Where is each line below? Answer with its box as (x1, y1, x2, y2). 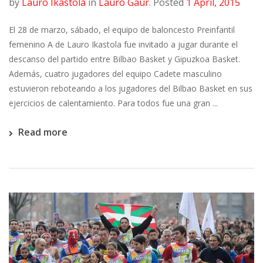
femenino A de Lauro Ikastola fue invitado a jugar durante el (9, 39, 238, 50)
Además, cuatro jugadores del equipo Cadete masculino (9, 68, 222, 79)
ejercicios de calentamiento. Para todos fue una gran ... (9, 97, 218, 109)
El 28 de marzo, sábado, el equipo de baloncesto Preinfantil (9, 24, 235, 35)
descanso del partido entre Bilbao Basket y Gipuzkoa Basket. (9, 53, 240, 65)
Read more (18, 126, 68, 139)
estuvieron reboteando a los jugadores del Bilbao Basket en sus (9, 83, 252, 94)
